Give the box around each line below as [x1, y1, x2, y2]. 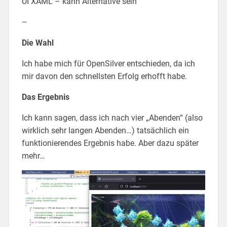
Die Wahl [21, 37, 54, 48]
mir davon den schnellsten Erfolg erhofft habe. [21, 71, 187, 81]
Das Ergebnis [21, 92, 69, 102]
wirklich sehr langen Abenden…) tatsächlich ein [21, 125, 189, 135]
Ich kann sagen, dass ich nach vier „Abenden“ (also [21, 112, 203, 123]
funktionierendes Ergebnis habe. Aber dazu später [21, 138, 199, 148]
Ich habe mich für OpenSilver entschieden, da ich [21, 58, 195, 68]
